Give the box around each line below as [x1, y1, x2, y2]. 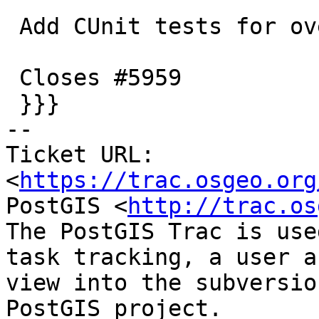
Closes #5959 [6, 65, 19, 91]
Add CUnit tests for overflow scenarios [6, 14, 19, 40]
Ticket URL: [6, 142, 155, 168]
